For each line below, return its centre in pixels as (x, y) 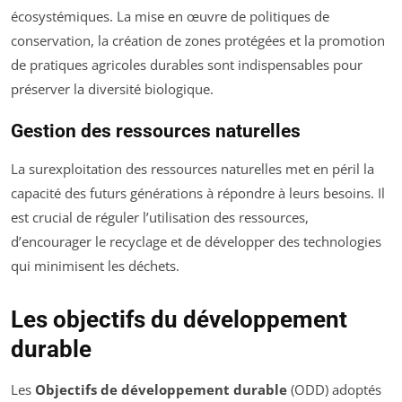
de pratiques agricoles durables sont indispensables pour (187, 65)
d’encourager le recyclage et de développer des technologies (196, 242)
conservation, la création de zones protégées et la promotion (198, 41)
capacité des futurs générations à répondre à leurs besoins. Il (198, 193)
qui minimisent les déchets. (95, 266)
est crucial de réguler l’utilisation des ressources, (160, 218)
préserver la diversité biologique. (112, 89)
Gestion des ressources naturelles (156, 131)
